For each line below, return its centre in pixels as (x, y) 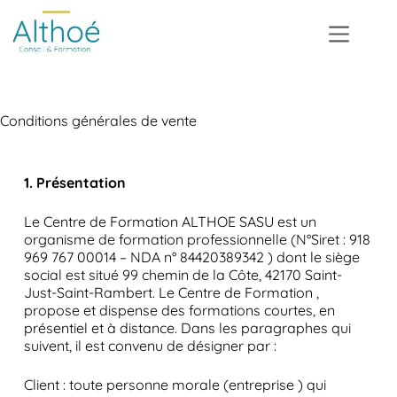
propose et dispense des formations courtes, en (179, 310)
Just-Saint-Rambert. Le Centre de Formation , (171, 292)
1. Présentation (74, 183)
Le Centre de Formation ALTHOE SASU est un (170, 222)
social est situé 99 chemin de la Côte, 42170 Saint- (183, 275)
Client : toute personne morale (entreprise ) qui (175, 385)
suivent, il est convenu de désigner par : (150, 346)
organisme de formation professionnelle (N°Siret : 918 (197, 239)
